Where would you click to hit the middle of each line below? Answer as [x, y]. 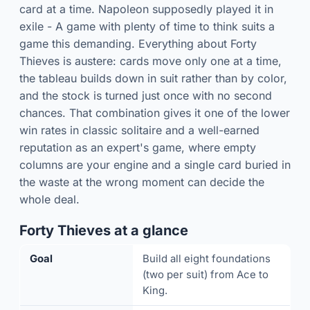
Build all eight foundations [207, 258]
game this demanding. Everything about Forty [138, 43]
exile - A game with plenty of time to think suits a [147, 26]
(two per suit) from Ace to [206, 274]
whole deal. [49, 199]
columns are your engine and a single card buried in [155, 164]
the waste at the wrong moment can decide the [142, 182]
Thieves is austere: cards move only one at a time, [151, 61]
